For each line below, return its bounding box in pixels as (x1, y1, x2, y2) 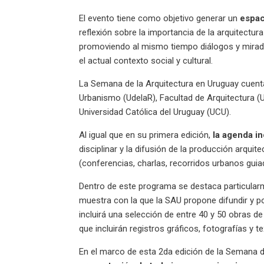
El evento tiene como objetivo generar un (79, 12, 240, 24)
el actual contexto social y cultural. (79, 55, 213, 66)
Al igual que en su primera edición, (79, 129, 213, 140)
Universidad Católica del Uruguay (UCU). (79, 106, 232, 117)
